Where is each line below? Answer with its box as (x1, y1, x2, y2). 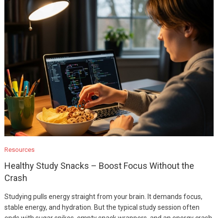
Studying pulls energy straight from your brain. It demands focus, (4, 193, 202, 200)
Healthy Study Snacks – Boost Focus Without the (4, 161, 194, 171)
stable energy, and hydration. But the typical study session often (4, 203, 200, 211)
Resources (4, 146, 35, 153)
